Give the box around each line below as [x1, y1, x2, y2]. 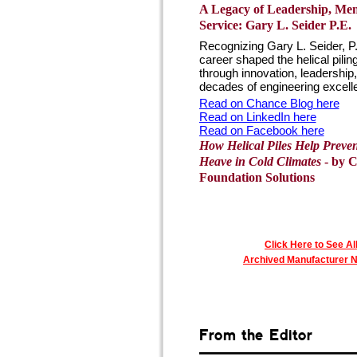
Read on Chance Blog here [198, 97, 339, 110]
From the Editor [198, 325, 312, 343]
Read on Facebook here [198, 124, 324, 137]
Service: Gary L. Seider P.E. [198, 18, 351, 32]
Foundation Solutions [198, 171, 315, 184]
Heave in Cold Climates [198, 155, 321, 168]
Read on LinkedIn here [198, 111, 316, 124]
